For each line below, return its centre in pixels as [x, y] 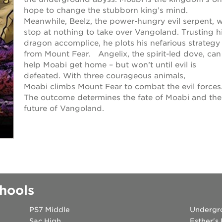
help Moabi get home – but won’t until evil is [110, 65]
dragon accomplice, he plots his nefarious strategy [122, 43]
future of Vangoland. [64, 109]
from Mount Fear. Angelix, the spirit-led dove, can [122, 54]
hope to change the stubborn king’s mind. [108, 10]
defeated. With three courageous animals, [105, 76]
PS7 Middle [49, 210]
